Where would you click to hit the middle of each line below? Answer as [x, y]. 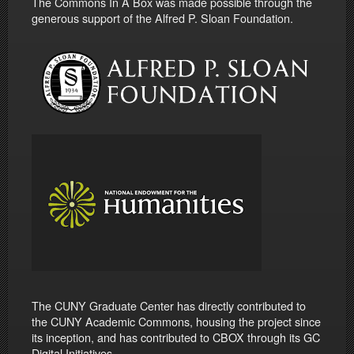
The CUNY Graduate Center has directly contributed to [169, 306]
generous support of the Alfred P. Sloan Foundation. [162, 18]
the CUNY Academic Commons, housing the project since [176, 322]
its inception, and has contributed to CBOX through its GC [176, 337]
